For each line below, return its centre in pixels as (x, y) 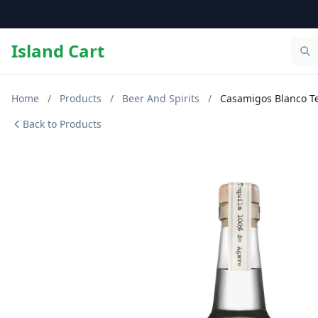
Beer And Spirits (162, 98)
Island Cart (58, 51)
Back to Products (62, 124)
